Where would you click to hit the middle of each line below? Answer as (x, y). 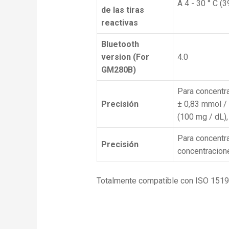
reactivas (119, 22)
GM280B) (118, 70)
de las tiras (122, 10)
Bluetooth (120, 44)
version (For (125, 57)
